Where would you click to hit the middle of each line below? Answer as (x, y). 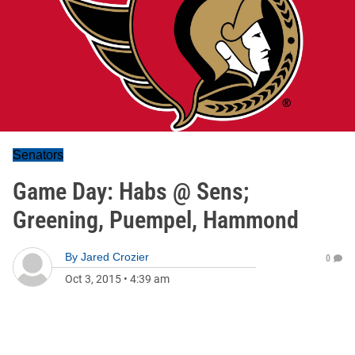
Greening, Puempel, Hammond (156, 220)
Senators (38, 155)
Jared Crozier (115, 257)
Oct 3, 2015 (93, 279)
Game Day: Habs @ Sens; (131, 191)
